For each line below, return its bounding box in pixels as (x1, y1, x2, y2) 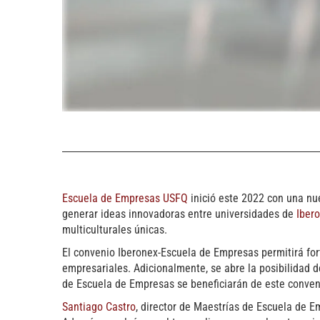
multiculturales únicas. (62, 223, 167, 237)
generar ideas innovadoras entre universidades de (62, 207, 296, 221)
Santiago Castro (62, 300, 136, 314)
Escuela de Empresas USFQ (62, 191, 188, 206)
